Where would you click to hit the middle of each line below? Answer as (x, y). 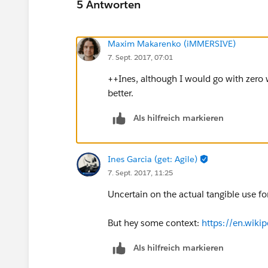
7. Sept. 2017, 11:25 (140, 172)
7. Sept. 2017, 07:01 (140, 57)
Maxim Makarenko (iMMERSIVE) (172, 43)
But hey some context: (155, 223)
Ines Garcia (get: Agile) (153, 159)
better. (121, 93)
